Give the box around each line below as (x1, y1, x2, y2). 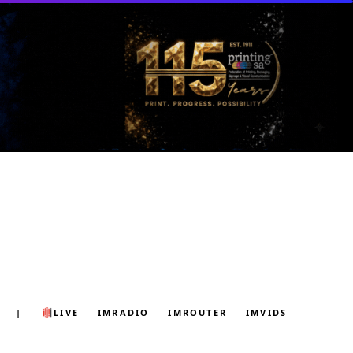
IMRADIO (98, 307, 150, 319)
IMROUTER (168, 307, 228, 319)
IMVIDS (246, 307, 288, 319)
